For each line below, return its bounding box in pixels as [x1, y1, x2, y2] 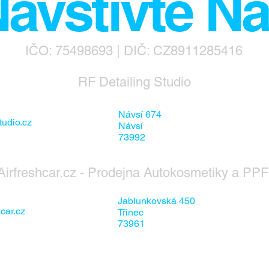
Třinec [118, 207, 144, 218]
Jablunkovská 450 [118, 195, 195, 207]
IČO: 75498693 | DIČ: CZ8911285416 [25, 43, 243, 58]
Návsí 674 [118, 109, 162, 120]
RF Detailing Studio [78, 74, 191, 89]
